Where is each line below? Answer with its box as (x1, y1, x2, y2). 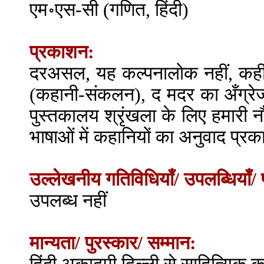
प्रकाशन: (29, 42, 94, 62)
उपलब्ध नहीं (29, 190, 107, 211)
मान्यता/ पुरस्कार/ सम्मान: (29, 233, 196, 253)
